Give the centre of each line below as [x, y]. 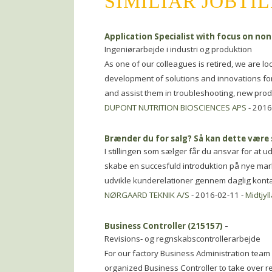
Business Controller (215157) [164, 226]
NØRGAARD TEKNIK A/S [147, 195]
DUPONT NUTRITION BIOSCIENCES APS [175, 107]
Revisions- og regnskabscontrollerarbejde [182, 239]
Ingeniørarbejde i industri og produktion [178, 49]
